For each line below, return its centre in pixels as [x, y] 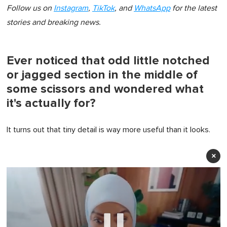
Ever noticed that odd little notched [108, 60]
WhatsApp [152, 8]
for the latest [194, 8]
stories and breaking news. [54, 22]
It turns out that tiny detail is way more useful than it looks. [108, 129]
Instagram [71, 8]
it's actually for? [51, 103]
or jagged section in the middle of [102, 74]
